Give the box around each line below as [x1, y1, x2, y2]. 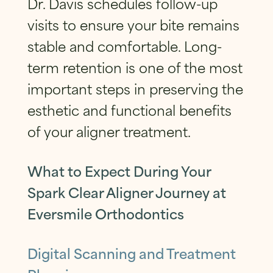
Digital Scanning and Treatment [27, 242, 236, 264]
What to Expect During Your [27, 160, 211, 182]
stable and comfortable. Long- [27, 35, 222, 57]
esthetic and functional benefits [27, 99, 232, 121]
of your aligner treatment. [27, 120, 191, 142]
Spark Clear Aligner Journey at [27, 181, 226, 203]
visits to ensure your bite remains [27, 13, 239, 35]
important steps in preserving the [27, 77, 243, 99]
